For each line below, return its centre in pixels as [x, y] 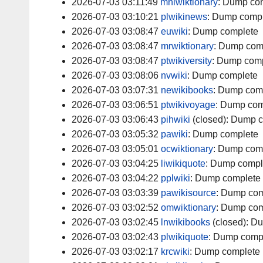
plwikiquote [185, 237]
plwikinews [184, 17]
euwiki [174, 32]
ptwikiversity [186, 61]
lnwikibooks [186, 222]
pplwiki [176, 178]
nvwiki [174, 76]
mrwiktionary [187, 46]
